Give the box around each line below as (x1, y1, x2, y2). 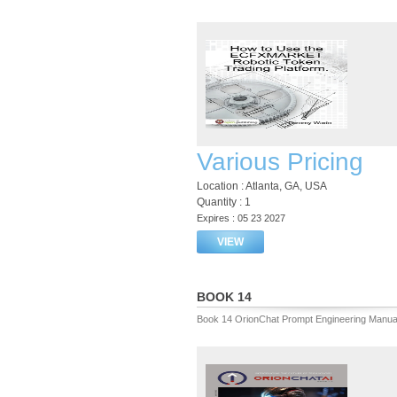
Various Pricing (197, 148, 363, 175)
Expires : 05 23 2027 (197, 213, 285, 223)
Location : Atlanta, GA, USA (197, 180, 327, 192)
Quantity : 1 (197, 196, 251, 208)
